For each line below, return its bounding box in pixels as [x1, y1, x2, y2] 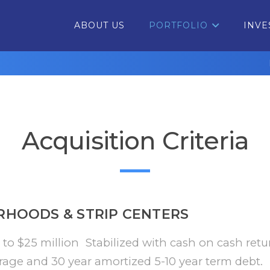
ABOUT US [74, 20, 125, 31]
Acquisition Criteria [21, 125, 249, 155]
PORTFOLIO [148, 20, 208, 31]
